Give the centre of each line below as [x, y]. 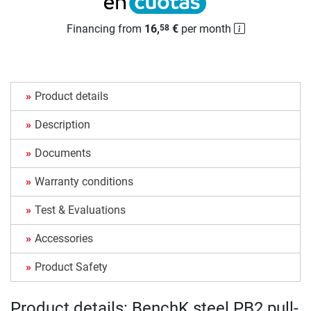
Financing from [105, 29]
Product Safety [71, 267]
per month [206, 29]
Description [62, 125]
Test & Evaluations [80, 210]
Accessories [64, 239]
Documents [63, 153]
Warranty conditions [84, 182]
